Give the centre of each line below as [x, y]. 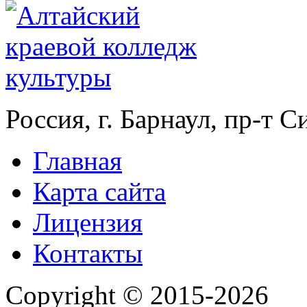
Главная [77, 161]
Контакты [88, 254]
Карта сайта [99, 192]
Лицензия [88, 223]
